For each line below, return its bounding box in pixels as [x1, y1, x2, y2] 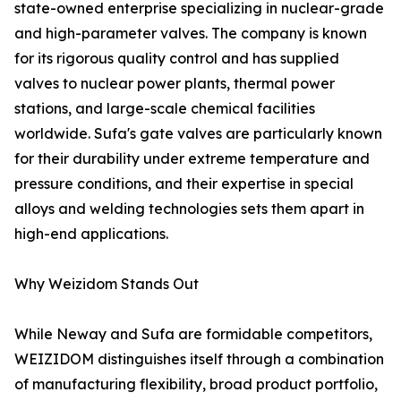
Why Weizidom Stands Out [14, 275, 199, 294]
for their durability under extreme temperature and [14, 149, 370, 168]
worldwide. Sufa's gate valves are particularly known [14, 124, 382, 143]
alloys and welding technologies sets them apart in [14, 200, 364, 218]
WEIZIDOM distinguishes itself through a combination [14, 350, 384, 369]
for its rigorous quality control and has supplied [14, 49, 339, 68]
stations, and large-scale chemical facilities [14, 99, 315, 118]
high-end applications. [14, 225, 168, 243]
